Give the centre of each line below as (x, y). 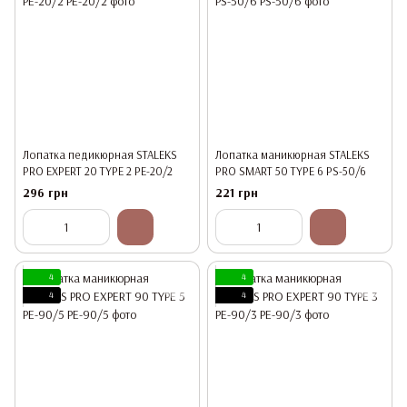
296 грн (45, 193)
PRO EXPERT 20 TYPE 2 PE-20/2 (98, 170)
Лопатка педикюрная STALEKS (100, 154)
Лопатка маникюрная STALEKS (293, 154)
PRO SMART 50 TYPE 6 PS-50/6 (291, 170)
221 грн (237, 193)
